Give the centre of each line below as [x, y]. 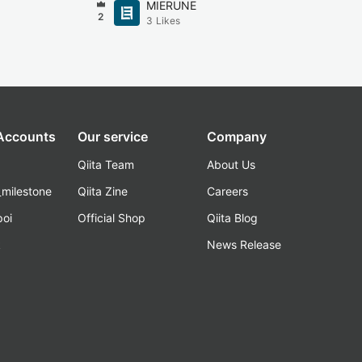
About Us [231, 164]
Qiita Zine [103, 191]
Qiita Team [106, 164]
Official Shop [112, 218]
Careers [227, 191]
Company [237, 137]
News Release [244, 244]
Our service [113, 137]
